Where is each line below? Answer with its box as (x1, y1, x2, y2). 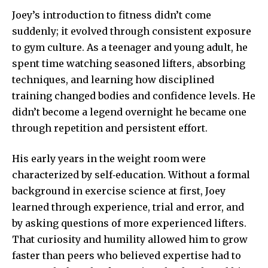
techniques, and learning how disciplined (12, 73, 214, 86)
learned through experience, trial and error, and (12, 200, 244, 213)
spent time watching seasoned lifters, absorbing (12, 57, 245, 69)
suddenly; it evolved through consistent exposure (12, 25, 251, 37)
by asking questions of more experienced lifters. (12, 217, 246, 229)
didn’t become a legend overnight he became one (12, 105, 246, 118)
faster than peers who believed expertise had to (12, 249, 241, 261)
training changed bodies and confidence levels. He (12, 89, 255, 102)
